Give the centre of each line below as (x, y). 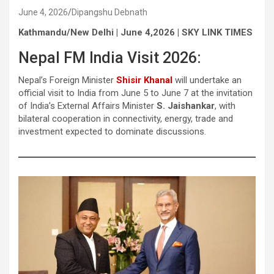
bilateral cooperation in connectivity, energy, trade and (126, 118)
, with (225, 106)
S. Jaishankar (186, 106)
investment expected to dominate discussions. (112, 131)
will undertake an (207, 80)
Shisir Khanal (144, 80)
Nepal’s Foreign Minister (67, 80)
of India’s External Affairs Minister (87, 106)
